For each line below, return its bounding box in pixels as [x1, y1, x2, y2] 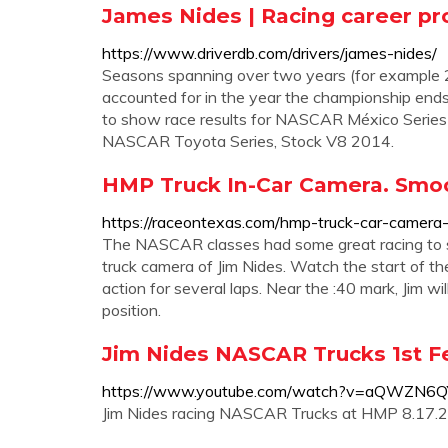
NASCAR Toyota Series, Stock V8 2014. [102, 131, 394, 151]
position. [102, 300, 161, 320]
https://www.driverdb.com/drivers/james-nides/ [102, 43, 437, 63]
